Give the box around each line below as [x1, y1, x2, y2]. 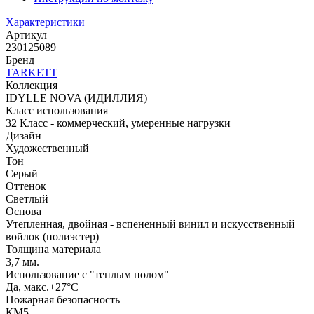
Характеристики [6, 16, 85, 29]
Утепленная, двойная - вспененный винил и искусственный [6, 218, 295, 231]
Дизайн [6, 130, 41, 142]
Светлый [6, 193, 48, 205]
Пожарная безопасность [6, 294, 120, 306]
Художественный [6, 142, 89, 155]
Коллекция [6, 79, 57, 92]
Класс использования [6, 104, 108, 117]
